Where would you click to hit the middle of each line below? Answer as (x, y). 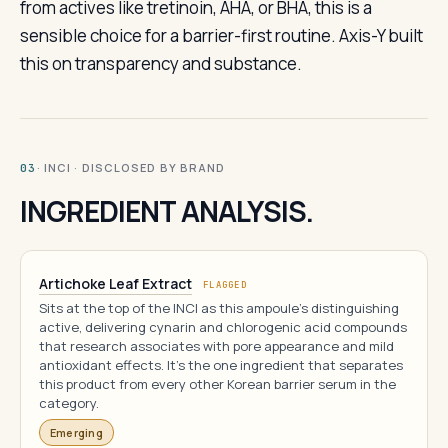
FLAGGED (225, 285)
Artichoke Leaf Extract (115, 283)
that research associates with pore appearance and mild (216, 346)
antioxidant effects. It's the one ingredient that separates (221, 365)
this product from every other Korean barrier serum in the (217, 384)
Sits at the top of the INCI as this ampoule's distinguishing (219, 308)
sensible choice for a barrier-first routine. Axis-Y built (221, 35)
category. (69, 403)
